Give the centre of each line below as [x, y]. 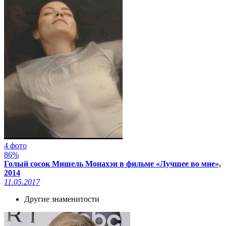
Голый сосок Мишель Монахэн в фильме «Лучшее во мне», [112, 163]
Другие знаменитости [62, 199]
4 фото [15, 145]
